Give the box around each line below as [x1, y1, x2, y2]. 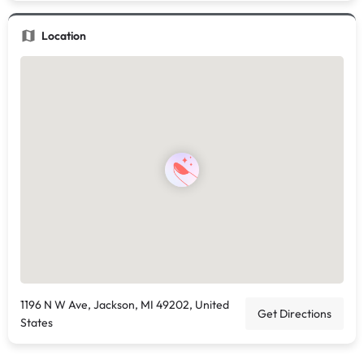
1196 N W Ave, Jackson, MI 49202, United [20, 297, 229, 312]
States [20, 315, 53, 330]
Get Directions [258, 306, 331, 321]
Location [41, 28, 86, 43]
